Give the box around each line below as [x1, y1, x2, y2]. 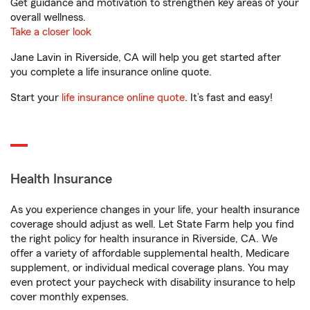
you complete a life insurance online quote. [10, 66, 212, 77]
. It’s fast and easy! [185, 92, 273, 103]
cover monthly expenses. [10, 291, 129, 302]
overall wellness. [10, 12, 86, 23]
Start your [10, 92, 62, 103]
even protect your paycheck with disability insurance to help [10, 277, 295, 288]
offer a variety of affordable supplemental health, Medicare [10, 248, 289, 259]
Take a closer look [10, 26, 91, 37]
